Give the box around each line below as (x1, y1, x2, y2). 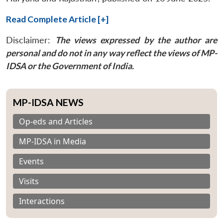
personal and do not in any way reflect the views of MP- (6, 47, 217, 58)
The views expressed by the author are (55, 34, 218, 45)
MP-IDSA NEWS (13, 96, 84, 108)
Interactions (19, 195, 65, 207)
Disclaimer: (6, 34, 56, 45)
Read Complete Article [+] (6, 13, 109, 24)
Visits (19, 175, 39, 187)
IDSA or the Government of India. (6, 60, 134, 71)
